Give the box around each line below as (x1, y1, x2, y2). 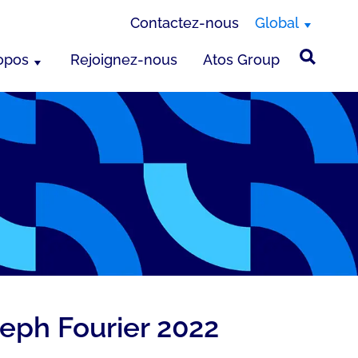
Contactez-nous (130, 14, 239, 31)
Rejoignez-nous (70, 51, 177, 68)
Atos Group (203, 51, 280, 68)
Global (255, 14, 299, 31)
